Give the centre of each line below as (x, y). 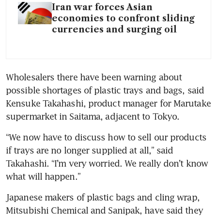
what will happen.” (43, 176)
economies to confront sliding (123, 18)
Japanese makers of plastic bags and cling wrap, (103, 197)
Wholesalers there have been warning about (94, 77)
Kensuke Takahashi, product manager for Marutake (108, 103)
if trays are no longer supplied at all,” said (90, 150)
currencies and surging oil (114, 29)
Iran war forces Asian (102, 7)
